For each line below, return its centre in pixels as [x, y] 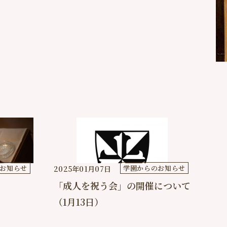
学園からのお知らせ [154, 168]
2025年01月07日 [83, 169]
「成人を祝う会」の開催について [122, 185]
